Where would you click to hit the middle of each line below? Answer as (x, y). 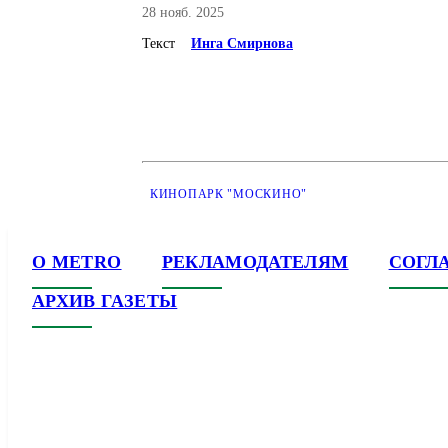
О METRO (77, 262)
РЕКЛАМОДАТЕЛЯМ (255, 262)
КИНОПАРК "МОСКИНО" (228, 194)
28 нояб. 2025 (183, 12)
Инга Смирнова (242, 43)
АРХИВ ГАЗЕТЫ (105, 301)
